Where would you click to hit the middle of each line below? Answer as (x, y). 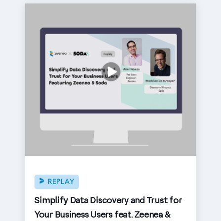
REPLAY (61, 182)
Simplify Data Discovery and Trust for (108, 200)
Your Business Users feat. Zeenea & (102, 214)
